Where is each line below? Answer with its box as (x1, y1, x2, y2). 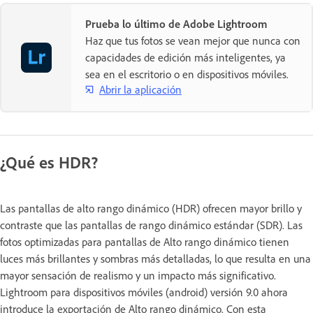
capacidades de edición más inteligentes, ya (85, 50, 286, 64)
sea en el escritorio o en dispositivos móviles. (85, 67, 289, 81)
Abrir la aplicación (99, 82, 182, 96)
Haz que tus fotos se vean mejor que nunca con (85, 34, 300, 48)
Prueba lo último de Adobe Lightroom (85, 17, 268, 31)
